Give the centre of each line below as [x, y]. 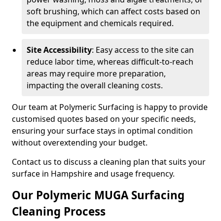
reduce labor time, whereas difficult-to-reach [110, 62]
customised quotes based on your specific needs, [104, 119]
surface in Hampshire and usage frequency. [93, 174]
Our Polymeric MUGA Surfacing [98, 195]
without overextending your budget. [81, 143]
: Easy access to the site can [143, 50]
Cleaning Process [59, 211]
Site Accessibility [59, 50]
